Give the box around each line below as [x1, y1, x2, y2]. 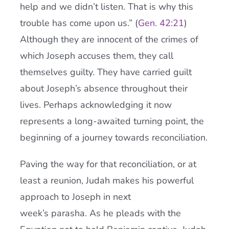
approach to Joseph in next [19, 191, 131, 203]
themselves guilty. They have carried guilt [19, 66, 192, 78]
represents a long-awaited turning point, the [19, 115, 204, 127]
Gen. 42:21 [138, 17, 184, 29]
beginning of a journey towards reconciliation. [19, 131, 208, 144]
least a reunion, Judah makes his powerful [19, 174, 194, 187]
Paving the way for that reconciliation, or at [19, 158, 196, 170]
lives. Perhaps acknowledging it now [19, 99, 172, 111]
